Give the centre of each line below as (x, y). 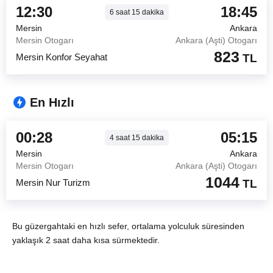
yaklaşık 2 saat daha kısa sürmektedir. (86, 240)
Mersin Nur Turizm (53, 182)
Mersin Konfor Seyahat (62, 57)
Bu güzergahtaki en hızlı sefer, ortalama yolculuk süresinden (128, 226)
